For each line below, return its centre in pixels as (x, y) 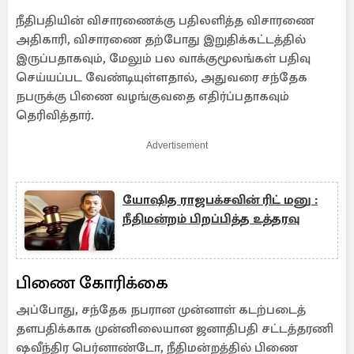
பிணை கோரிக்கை (94, 282)
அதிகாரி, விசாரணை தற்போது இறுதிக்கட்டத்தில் (161, 40)
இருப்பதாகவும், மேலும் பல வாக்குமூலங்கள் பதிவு (163, 58)
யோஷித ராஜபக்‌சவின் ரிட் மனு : (220, 200)
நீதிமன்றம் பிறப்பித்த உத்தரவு (211, 219)
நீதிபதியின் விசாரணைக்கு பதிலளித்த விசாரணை (165, 21)
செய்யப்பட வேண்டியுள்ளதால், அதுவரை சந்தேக (162, 77)
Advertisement (177, 145)
